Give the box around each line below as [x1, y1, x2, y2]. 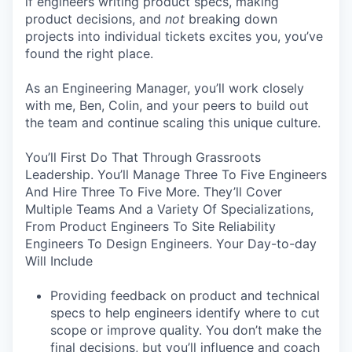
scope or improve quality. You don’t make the [50, 322, 321, 338]
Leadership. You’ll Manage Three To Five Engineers [25, 167, 327, 182]
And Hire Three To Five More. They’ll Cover [25, 184, 282, 200]
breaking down [185, 11, 277, 27]
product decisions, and [25, 11, 165, 27]
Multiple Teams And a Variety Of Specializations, [25, 201, 313, 217]
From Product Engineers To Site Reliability [25, 218, 276, 234]
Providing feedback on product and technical [50, 288, 320, 303]
